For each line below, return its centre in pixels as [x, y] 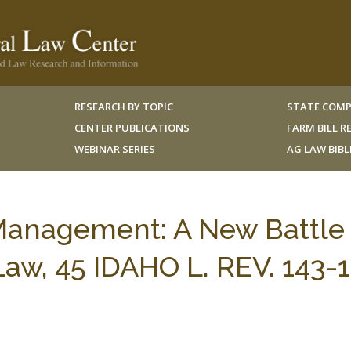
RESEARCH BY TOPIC [123, 107]
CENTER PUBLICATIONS [132, 128]
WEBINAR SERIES [114, 149]
